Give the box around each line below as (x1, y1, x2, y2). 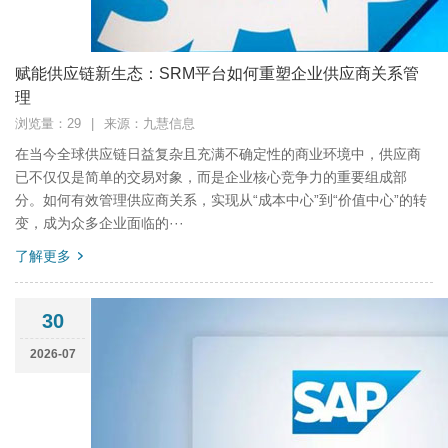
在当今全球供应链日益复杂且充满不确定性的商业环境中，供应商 (15, 146, 421, 162)
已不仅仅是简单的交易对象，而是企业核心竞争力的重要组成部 (15, 169, 407, 185)
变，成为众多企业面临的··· (15, 215, 184, 231)
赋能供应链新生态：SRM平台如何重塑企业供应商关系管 (15, 65, 419, 82)
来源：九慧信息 (104, 116, 195, 131)
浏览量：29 (15, 116, 81, 131)
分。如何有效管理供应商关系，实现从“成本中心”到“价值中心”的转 (15, 192, 427, 208)
